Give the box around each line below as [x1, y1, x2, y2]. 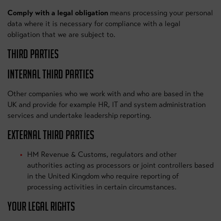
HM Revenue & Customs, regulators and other [27, 150, 177, 159]
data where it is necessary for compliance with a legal [7, 19, 181, 28]
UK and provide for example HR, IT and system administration [7, 100, 206, 109]
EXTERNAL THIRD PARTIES [7, 128, 94, 142]
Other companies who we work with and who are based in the [7, 89, 204, 98]
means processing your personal [108, 8, 213, 17]
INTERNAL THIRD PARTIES [7, 68, 94, 81]
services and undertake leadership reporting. [7, 111, 151, 120]
